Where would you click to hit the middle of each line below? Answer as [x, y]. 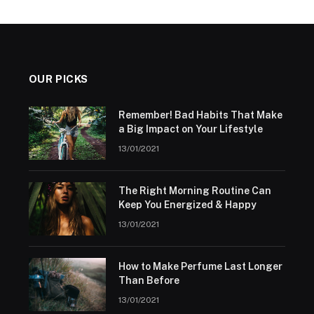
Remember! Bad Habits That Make [200, 115]
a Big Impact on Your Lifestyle [190, 129]
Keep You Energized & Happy [187, 205]
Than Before [149, 281]
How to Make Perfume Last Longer [200, 267]
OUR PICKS [59, 79]
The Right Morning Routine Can [194, 191]
